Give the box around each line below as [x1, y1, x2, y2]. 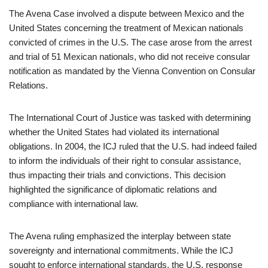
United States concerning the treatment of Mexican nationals [9, 23, 243, 33]
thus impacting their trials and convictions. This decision [9, 170, 226, 180]
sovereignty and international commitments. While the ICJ [9, 245, 233, 255]
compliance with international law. [9, 199, 138, 209]
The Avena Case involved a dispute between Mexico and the [9, 8, 244, 19]
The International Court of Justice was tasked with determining [9, 112, 251, 123]
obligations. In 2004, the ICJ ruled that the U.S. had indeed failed [9, 141, 257, 151]
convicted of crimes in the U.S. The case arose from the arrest [9, 37, 252, 47]
